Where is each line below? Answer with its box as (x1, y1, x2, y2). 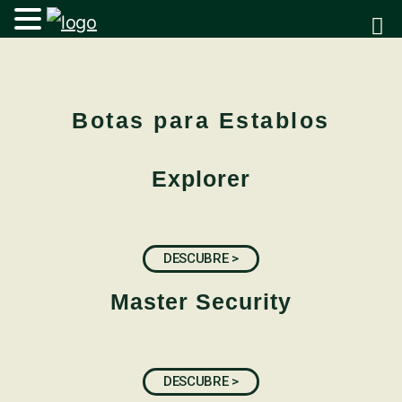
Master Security (110, 289, 292, 314)
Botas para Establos (72, 108, 330, 133)
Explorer (152, 166, 250, 191)
